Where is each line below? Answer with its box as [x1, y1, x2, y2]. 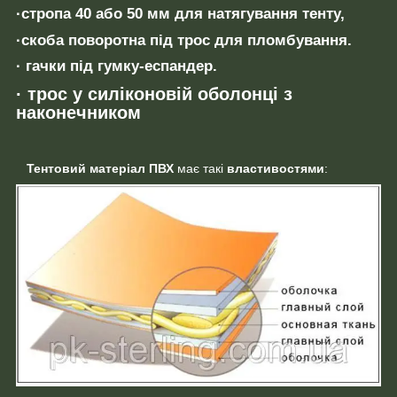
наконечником [16, 103, 141, 123]
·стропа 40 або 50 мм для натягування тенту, [16, 4, 345, 22]
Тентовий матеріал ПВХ [16, 160, 174, 175]
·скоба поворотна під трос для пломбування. [16, 31, 352, 49]
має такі [174, 160, 227, 175]
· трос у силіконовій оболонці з [16, 84, 292, 105]
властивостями [227, 160, 324, 175]
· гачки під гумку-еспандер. [16, 58, 217, 75]
